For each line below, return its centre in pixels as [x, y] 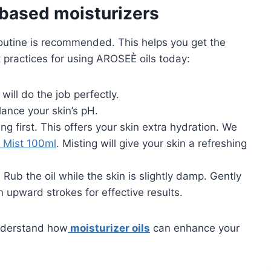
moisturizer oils [109, 228]
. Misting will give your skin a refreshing [152, 143]
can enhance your [195, 228]
